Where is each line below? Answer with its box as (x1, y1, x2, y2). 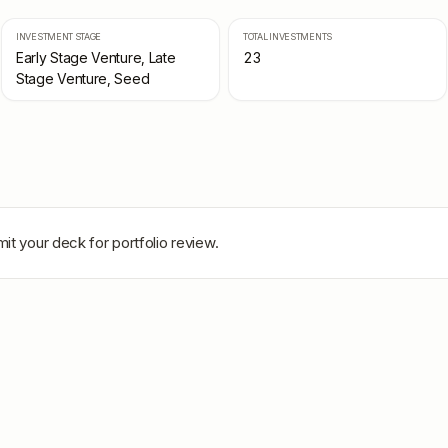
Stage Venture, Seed (16, 70, 150, 87)
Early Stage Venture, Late (16, 49, 176, 66)
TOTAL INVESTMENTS (243, 31, 332, 42)
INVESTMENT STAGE (16, 31, 102, 42)
